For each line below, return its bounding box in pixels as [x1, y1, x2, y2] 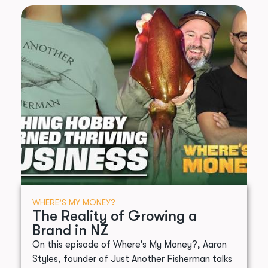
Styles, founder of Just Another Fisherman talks [32, 254, 232, 265]
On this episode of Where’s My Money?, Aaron [32, 239, 227, 251]
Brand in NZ [32, 222, 108, 239]
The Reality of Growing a [32, 208, 197, 225]
